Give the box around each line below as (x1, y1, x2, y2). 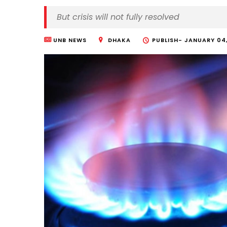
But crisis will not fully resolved (57, 11, 179, 23)
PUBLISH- (152, 36, 184, 44)
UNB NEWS (53, 36, 87, 44)
